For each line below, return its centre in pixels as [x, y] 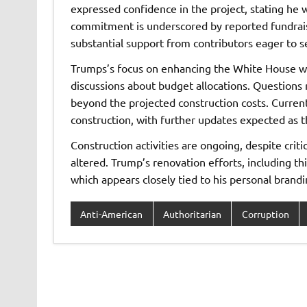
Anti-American [112, 214]
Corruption [265, 214]
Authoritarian [192, 214]
